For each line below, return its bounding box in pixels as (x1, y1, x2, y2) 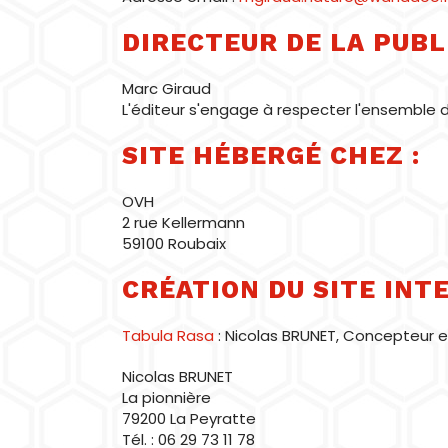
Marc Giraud (122, 78, 211, 99)
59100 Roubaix (122, 233, 226, 254)
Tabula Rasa (122, 325, 214, 346)
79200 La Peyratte (122, 408, 256, 429)
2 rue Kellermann (122, 212, 245, 233)
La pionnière (122, 387, 211, 408)
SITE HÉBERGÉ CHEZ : (122, 141, 420, 170)
